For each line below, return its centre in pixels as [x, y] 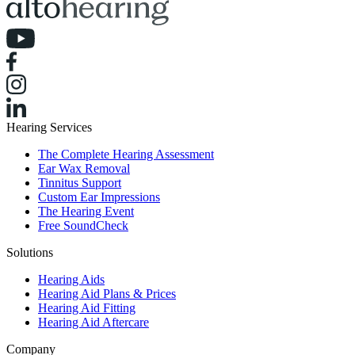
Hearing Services [49, 128]
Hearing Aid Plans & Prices [107, 294]
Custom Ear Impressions [99, 197]
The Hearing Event [86, 212]
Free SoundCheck [83, 226]
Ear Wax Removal [84, 169]
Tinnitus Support [80, 183]
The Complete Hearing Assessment [126, 155]
